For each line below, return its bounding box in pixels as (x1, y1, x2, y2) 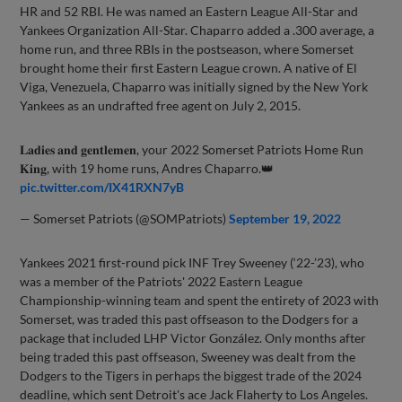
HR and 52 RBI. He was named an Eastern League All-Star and (20, 3, 359, 19)
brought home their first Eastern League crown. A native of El (20, 59, 358, 75)
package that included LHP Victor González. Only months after (20, 329, 367, 345)
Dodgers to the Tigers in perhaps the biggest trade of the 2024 (20, 367, 363, 383)
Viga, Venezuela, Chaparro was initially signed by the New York (20, 78, 369, 94)
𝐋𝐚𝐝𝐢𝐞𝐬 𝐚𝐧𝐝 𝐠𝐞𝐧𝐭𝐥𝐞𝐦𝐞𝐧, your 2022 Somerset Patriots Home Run (20, 141, 364, 157)
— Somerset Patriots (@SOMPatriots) (20, 210, 230, 226)
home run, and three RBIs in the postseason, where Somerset (20, 40, 354, 57)
